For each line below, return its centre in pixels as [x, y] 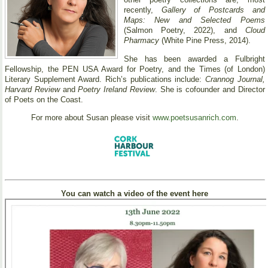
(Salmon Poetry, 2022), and [185, 31]
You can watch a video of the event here [135, 194]
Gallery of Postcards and [213, 10]
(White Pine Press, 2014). [205, 41]
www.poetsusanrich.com [194, 117]
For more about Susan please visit [92, 117]
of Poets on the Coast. [44, 99]
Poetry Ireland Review [116, 89]
